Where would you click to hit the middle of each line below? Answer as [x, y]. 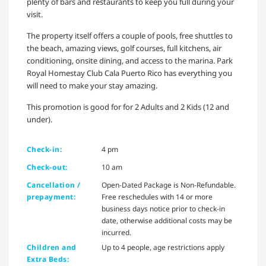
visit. [35, 15]
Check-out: [47, 167]
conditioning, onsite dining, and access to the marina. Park [130, 61]
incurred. [116, 233]
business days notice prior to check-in [163, 209]
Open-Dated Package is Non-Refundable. [169, 185]
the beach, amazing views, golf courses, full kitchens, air [124, 48]
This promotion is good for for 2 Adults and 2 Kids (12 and [128, 107]
